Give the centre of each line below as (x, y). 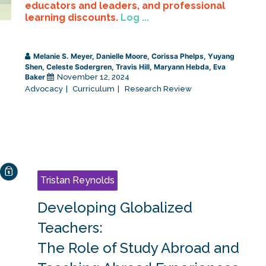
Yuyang (221, 56)
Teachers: (70, 228)
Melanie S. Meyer (62, 56)
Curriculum (94, 89)
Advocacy (44, 89)
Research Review (158, 89)
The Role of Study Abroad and (138, 248)
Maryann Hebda (181, 67)
